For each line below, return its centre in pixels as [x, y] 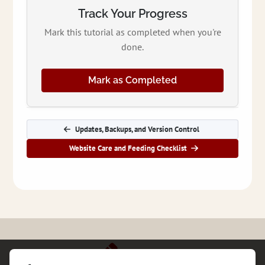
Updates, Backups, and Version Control [137, 129]
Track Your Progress [132, 14]
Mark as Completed [132, 80]
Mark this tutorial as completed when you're [132, 32]
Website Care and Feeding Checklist [128, 148]
